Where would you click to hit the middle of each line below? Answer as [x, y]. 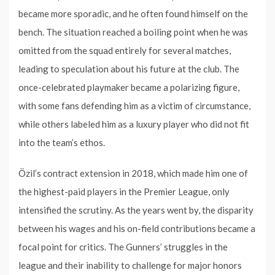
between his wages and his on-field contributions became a [137, 228]
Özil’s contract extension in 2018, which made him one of [133, 173]
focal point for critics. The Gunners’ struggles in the [123, 246]
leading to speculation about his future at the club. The [129, 68]
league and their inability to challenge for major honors [130, 265]
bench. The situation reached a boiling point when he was [133, 32]
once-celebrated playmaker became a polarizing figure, [129, 87]
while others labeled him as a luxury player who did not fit [134, 124]
